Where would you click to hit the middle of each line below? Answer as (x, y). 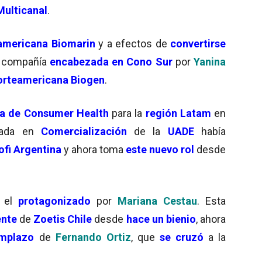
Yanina (210, 61)
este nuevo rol (160, 149)
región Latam (177, 113)
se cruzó (181, 237)
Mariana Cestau (157, 201)
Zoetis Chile (63, 219)
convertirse (198, 43)
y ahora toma (92, 149)
